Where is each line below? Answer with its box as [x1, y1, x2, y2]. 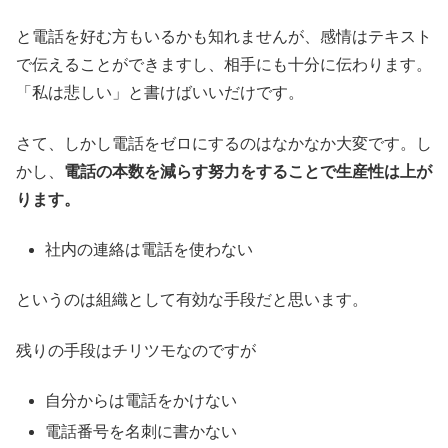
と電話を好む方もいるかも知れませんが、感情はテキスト [16, 28, 432, 46]
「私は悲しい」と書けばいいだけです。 [16, 84, 304, 102]
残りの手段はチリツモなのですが [16, 341, 256, 359]
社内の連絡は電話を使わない [45, 240, 254, 258]
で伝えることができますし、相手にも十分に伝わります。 [16, 56, 432, 74]
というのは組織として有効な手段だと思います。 [16, 291, 368, 309]
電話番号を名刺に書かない [45, 423, 238, 441]
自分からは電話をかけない [45, 392, 238, 410]
